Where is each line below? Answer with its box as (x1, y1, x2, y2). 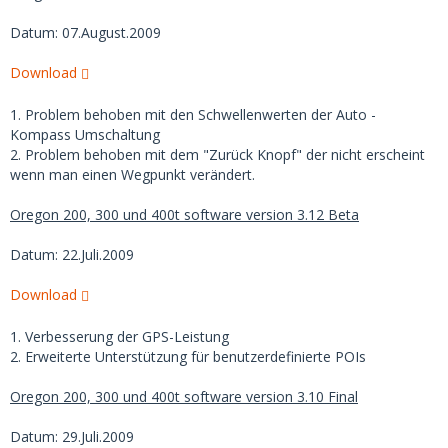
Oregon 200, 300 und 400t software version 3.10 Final (10, 387, 358, 406)
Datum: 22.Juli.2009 (10, 245, 134, 264)
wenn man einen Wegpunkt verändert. (10, 165, 255, 184)
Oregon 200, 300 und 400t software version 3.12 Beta (10, 205, 359, 224)
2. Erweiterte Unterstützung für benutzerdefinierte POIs (10, 347, 366, 366)
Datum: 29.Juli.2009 (10, 427, 134, 446)
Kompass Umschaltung (10, 125, 160, 144)
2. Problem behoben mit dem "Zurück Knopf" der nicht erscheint (10, 145, 425, 164)
